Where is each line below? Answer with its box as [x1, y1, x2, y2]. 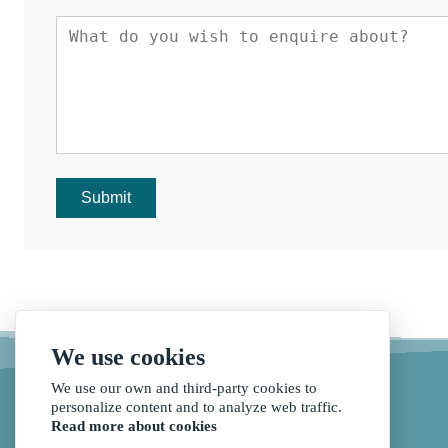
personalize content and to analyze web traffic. [51, 399, 342, 415]
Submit [81, 188, 131, 206]
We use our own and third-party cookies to [51, 380, 317, 396]
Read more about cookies [51, 418, 217, 434]
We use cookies [51, 344, 205, 370]
